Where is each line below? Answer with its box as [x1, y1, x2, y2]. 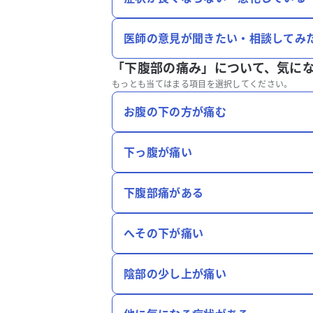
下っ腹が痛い [124, 145, 192, 159]
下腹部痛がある [124, 186, 204, 200]
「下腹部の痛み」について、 [112, 61, 277, 75]
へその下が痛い [124, 226, 204, 240]
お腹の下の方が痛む [124, 105, 226, 119]
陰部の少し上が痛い [124, 267, 226, 281]
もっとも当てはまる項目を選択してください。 [112, 79, 293, 89]
